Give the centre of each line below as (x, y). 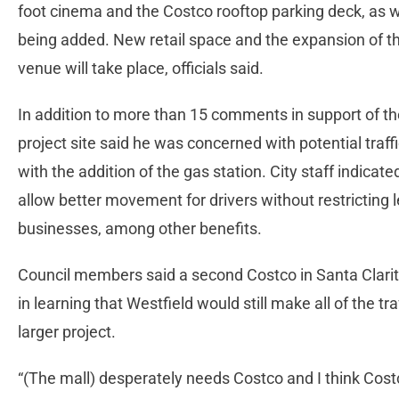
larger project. (69, 332)
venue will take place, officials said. (142, 69)
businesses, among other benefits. (142, 229)
